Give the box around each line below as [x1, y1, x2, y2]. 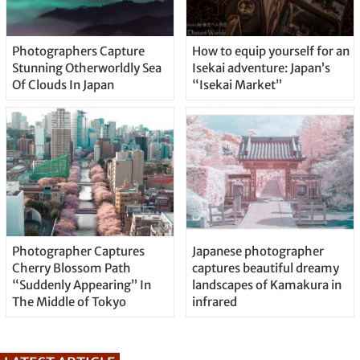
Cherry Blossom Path [11, 260, 131, 276]
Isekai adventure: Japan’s [191, 60, 330, 76]
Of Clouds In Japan [11, 77, 114, 93]
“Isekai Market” [191, 77, 282, 93]
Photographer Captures [11, 243, 145, 260]
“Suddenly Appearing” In [11, 277, 151, 293]
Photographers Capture [11, 43, 145, 59]
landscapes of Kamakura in [191, 277, 342, 293]
